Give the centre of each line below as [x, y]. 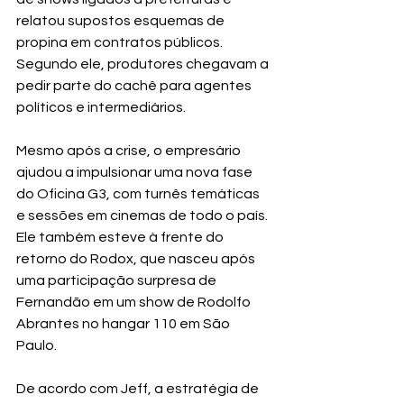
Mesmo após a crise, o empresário [130, 151]
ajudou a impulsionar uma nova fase [136, 173]
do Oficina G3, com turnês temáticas [139, 194]
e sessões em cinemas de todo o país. [143, 216]
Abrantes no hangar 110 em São [124, 324]
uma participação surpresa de [118, 281]
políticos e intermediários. [101, 108]
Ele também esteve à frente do [121, 238]
